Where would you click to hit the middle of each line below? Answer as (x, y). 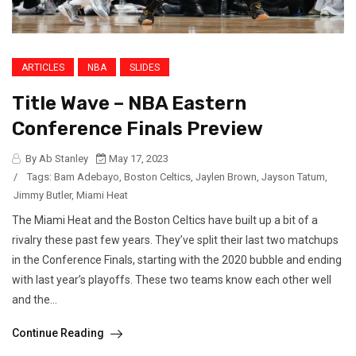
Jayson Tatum (293, 177)
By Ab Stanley (56, 159)
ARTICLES (43, 68)
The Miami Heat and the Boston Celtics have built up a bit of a (165, 221)
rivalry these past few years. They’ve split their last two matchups (175, 240)
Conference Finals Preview (137, 129)
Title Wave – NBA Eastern (129, 104)
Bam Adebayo (87, 177)
